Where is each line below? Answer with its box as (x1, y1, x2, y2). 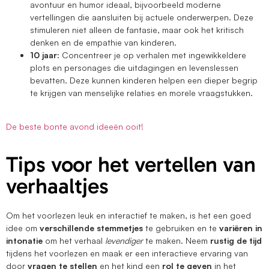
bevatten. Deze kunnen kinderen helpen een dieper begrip (30, 75, 258, 86)
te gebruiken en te (143, 222, 219, 233)
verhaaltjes (6, 172, 109, 199)
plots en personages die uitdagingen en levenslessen (30, 62, 238, 73)
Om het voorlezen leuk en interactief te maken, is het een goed (6, 210, 251, 220)
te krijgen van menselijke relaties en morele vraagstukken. (30, 88, 253, 98)
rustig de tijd (210, 235, 262, 246)
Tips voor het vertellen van (6, 151, 256, 177)
